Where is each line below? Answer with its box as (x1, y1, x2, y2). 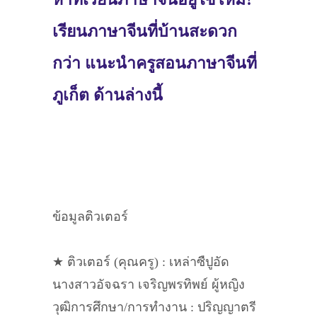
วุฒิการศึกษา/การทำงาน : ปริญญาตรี (52, 300, 256, 314)
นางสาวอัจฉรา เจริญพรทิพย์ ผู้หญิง (52, 277, 245, 292)
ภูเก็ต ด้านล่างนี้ (52, 86, 163, 104)
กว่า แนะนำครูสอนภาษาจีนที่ (52, 54, 257, 72)
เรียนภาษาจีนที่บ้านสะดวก (52, 23, 237, 40)
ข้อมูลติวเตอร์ (52, 209, 128, 224)
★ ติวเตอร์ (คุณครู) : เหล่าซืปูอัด (52, 255, 229, 269)
